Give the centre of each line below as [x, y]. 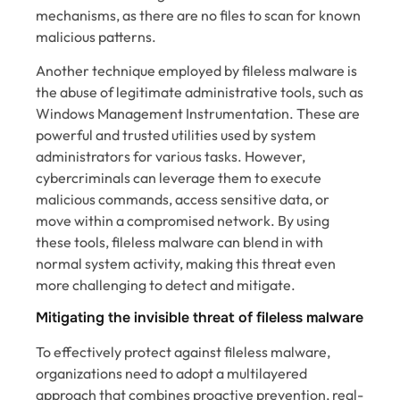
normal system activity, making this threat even [186, 264]
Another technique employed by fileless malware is [196, 71]
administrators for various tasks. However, [171, 157]
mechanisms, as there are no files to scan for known [198, 15]
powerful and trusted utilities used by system [176, 135]
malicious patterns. [96, 36]
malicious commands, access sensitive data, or [183, 200]
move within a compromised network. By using [183, 221]
